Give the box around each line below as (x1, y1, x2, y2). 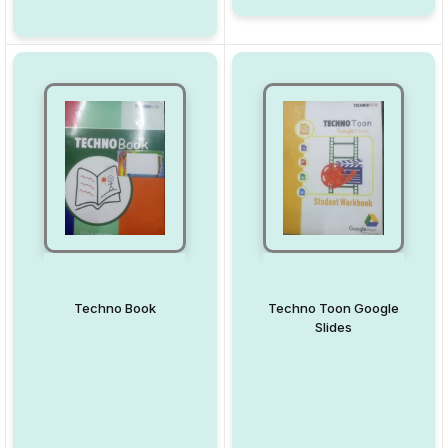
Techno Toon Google (267, 300, 399, 316)
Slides (314, 319, 352, 335)
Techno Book (73, 300, 156, 316)
